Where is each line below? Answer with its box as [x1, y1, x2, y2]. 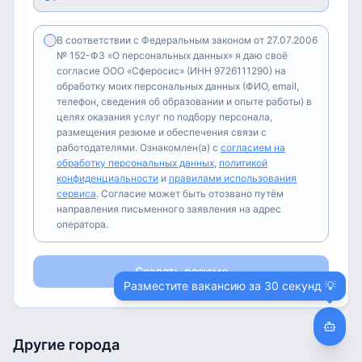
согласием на [221, 141, 285, 154]
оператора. [57, 218, 108, 230]
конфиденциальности [57, 172, 158, 184]
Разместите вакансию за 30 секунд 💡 [124, 279, 336, 293]
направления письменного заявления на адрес [57, 203, 281, 215]
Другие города [13, 336, 120, 353]
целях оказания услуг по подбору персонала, [57, 111, 272, 123]
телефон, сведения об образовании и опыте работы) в [57, 95, 312, 107]
